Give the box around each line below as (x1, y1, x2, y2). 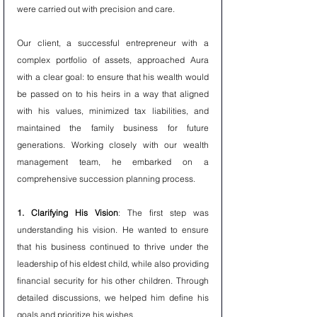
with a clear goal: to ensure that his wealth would (17, 71, 209, 82)
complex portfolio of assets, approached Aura (17, 54, 209, 65)
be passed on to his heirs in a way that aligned (17, 88, 209, 99)
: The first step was (118, 207, 209, 218)
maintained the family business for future (17, 122, 209, 133)
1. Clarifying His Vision (17, 207, 118, 218)
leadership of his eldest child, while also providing (17, 258, 209, 269)
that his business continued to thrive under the (17, 241, 209, 252)
